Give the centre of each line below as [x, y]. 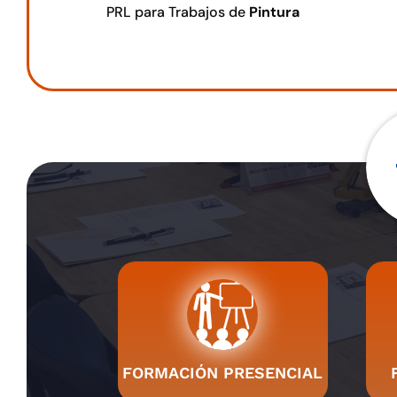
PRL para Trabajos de [177, 12]
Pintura [274, 12]
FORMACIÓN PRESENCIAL [223, 372]
